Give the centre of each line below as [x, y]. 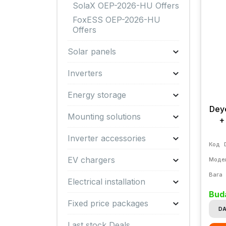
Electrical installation [106, 182]
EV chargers [91, 160]
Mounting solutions [104, 117]
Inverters [85, 73]
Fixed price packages [108, 203]
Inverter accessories [107, 138]
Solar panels [92, 51]
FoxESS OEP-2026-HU [117, 20]
